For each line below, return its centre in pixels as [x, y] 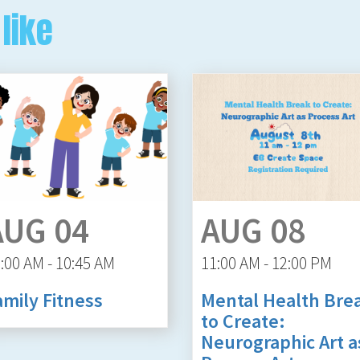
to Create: [243, 321]
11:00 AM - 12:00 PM [266, 263]
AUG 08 [253, 230]
